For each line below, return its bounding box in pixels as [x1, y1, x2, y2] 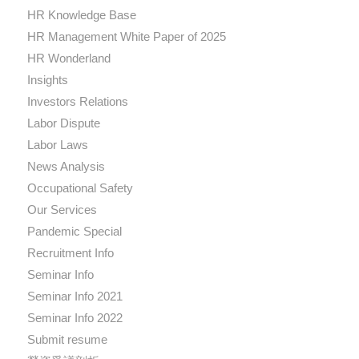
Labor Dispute [26, 116, 100, 131]
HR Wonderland [26, 51, 111, 66]
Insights [26, 73, 68, 87]
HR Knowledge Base [26, 8, 136, 22]
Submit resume [26, 333, 107, 347]
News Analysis [26, 159, 105, 174]
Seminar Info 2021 [26, 289, 123, 304]
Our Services [26, 203, 97, 217]
